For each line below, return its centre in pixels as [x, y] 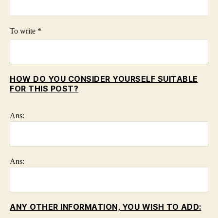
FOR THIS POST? [44, 89]
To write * [26, 31]
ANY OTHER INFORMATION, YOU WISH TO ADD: [106, 207]
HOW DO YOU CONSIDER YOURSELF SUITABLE [104, 79]
